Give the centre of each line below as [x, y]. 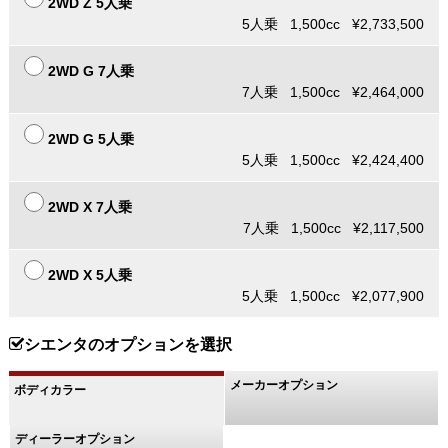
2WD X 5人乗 [89, 275]
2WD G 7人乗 [90, 71]
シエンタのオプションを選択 [127, 343]
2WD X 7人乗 [89, 207]
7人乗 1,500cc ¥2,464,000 [333, 92]
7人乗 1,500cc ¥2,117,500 [334, 228]
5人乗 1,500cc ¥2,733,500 [333, 24]
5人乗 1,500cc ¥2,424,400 [333, 160]
